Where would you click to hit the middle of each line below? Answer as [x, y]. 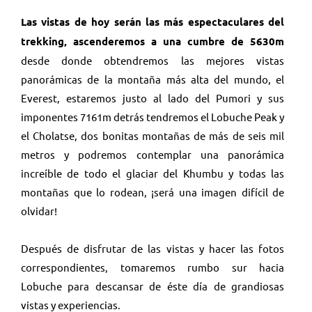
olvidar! [39, 210]
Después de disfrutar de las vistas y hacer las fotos [153, 248]
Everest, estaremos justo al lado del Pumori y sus [153, 97]
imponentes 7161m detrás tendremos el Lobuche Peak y [153, 116]
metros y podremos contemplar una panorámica [153, 154]
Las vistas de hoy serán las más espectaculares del [153, 21]
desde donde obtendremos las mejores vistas [153, 60]
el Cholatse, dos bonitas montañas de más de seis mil [153, 135]
